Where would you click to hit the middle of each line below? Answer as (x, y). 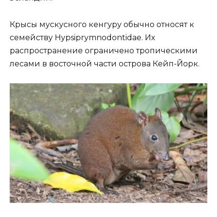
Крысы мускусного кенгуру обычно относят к (102, 24)
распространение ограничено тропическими (104, 50)
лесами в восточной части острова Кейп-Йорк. (105, 63)
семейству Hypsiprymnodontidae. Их (82, 37)
